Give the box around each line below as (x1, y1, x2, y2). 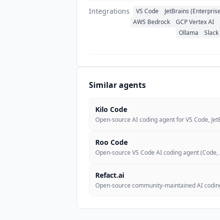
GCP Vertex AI (176, 17, 214, 26)
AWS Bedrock (133, 17, 170, 26)
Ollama (179, 28, 198, 37)
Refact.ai (95, 170, 124, 180)
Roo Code (95, 137, 128, 147)
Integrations (89, 6, 130, 16)
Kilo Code (95, 104, 127, 114)
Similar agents (89, 79, 146, 90)
